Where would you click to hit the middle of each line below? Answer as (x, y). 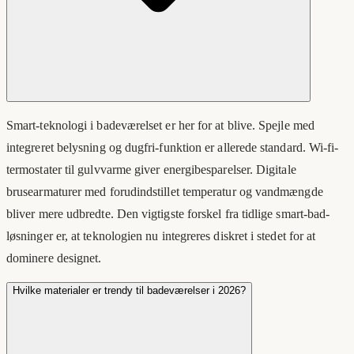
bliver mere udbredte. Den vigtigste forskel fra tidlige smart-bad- (168, 214)
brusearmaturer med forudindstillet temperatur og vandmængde (165, 192)
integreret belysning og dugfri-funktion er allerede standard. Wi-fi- (173, 148)
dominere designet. (54, 258)
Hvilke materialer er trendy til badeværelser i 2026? (129, 291)
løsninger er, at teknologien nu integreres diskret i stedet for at (161, 236)
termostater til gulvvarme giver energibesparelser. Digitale (151, 170)
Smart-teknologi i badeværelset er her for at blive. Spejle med (160, 126)
